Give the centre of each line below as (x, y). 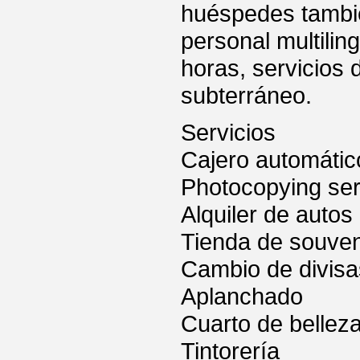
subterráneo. (246, 96)
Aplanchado (242, 297)
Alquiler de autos (267, 215)
